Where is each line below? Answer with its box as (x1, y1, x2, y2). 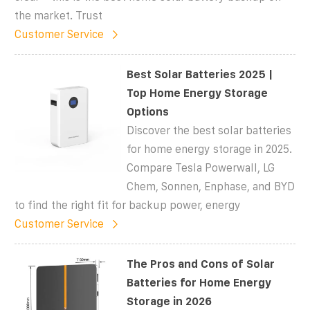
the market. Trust (15, 9, 102, 21)
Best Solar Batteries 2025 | (127, 68, 273, 80)
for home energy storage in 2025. (127, 143, 293, 155)
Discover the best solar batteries (127, 124, 292, 136)
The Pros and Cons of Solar (127, 257, 275, 270)
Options (127, 105, 170, 118)
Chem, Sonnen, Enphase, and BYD (127, 180, 295, 192)
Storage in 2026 (127, 295, 212, 307)
